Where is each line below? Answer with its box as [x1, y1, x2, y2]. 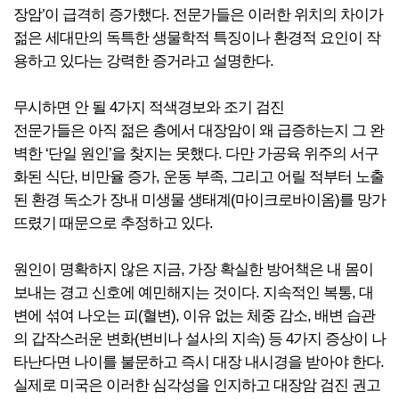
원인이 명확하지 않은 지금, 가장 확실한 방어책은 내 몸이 [13, 261, 373, 278]
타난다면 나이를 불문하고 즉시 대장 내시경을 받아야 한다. [13, 354, 384, 370]
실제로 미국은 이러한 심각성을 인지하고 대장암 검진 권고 [13, 377, 380, 394]
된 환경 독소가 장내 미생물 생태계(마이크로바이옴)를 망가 [13, 191, 386, 208]
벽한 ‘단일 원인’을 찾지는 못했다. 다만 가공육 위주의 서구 [13, 145, 379, 162]
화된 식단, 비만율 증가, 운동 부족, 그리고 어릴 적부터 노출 [13, 168, 384, 185]
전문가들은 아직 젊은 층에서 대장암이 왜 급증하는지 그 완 [13, 122, 384, 139]
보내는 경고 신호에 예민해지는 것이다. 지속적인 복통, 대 [13, 284, 373, 301]
